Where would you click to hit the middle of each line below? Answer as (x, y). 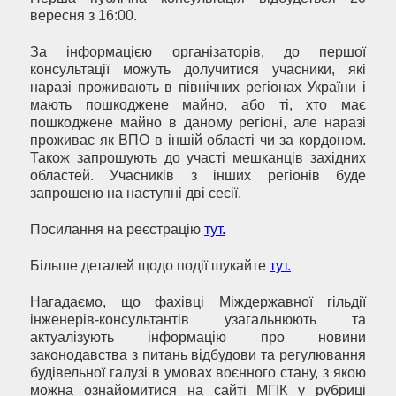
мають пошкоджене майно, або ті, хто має (198, 105)
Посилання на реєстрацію (117, 230)
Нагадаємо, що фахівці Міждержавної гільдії (198, 302)
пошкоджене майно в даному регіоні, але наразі (198, 123)
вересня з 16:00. (84, 16)
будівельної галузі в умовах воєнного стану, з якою (198, 373)
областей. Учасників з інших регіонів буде (198, 176)
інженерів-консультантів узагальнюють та (198, 320)
